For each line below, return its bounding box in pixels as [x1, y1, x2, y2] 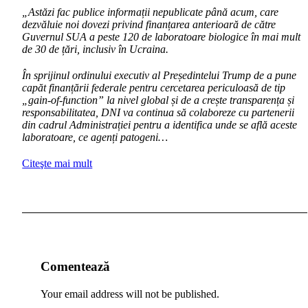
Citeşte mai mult [22, 157, 93, 169]
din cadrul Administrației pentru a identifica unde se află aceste [22, 119, 298, 131]
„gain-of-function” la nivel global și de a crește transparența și [22, 94, 295, 106]
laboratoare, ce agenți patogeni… [22, 131, 168, 143]
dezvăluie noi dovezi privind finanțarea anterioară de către [22, 19, 276, 30]
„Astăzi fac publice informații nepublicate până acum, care [22, 6, 279, 18]
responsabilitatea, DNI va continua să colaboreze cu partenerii [22, 107, 295, 118]
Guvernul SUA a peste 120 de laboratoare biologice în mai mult [22, 31, 301, 43]
